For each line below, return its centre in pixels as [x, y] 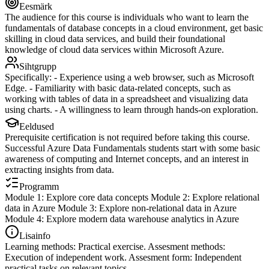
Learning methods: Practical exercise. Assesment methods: [115, 246]
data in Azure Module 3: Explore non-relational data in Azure [121, 208]
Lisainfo [35, 235]
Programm [39, 186]
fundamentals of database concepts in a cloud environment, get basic [134, 28]
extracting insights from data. [59, 169]
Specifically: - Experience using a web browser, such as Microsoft [129, 77]
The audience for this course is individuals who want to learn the [127, 17]
